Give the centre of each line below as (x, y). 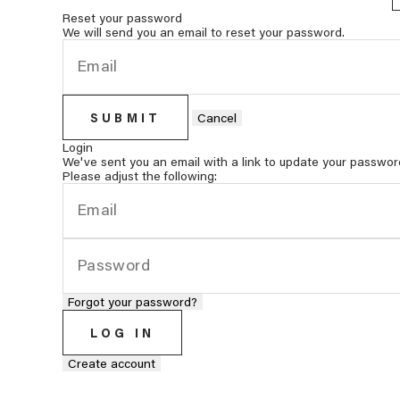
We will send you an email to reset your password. (204, 32)
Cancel (217, 117)
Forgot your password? (133, 301)
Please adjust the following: (140, 175)
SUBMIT (126, 117)
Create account (112, 363)
